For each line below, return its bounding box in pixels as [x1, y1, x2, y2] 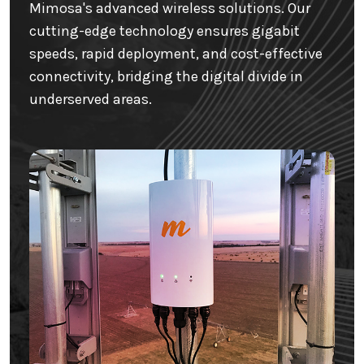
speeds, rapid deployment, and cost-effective [29, 45, 323, 63]
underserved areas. [29, 90, 152, 109]
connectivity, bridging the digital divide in [29, 67, 303, 86]
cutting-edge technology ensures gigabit [29, 22, 300, 41]
